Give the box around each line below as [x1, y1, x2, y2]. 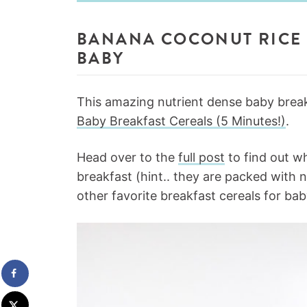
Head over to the [77, 150, 178, 164]
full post [178, 150, 225, 164]
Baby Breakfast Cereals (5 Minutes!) [77, 114, 286, 128]
